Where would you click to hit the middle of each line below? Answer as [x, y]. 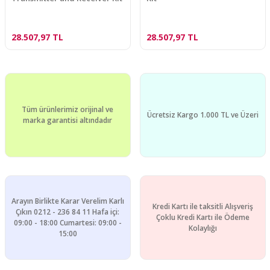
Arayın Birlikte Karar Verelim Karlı [67, 201]
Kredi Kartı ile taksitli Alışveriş [202, 206]
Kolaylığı [202, 228]
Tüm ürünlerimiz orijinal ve [67, 109]
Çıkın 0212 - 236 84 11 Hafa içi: [67, 212]
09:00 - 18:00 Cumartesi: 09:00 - [67, 222]
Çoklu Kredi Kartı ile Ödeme [202, 217]
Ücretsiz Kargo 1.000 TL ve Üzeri [202, 115]
